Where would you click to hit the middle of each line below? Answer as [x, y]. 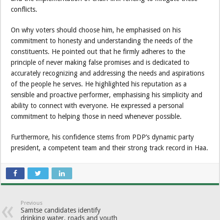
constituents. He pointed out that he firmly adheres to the [98, 51]
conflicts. [24, 9]
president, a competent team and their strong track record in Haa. [110, 148]
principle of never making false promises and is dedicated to [100, 62]
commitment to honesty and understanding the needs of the [102, 41]
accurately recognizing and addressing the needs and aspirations [108, 73]
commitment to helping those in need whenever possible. [96, 116]
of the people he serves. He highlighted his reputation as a [99, 84]
